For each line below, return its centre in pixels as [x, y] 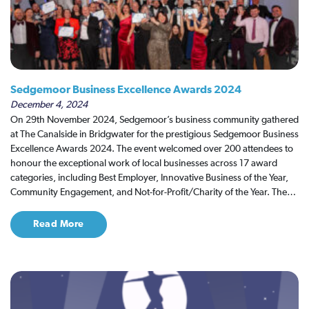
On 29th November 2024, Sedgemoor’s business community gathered [154, 120]
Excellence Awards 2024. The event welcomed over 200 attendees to [152, 149]
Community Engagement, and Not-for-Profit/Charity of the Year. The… [153, 192]
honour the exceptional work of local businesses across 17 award [144, 163]
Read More [59, 224]
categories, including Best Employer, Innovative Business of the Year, [149, 178]
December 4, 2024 [49, 105]
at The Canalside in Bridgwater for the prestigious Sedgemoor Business [154, 134]
